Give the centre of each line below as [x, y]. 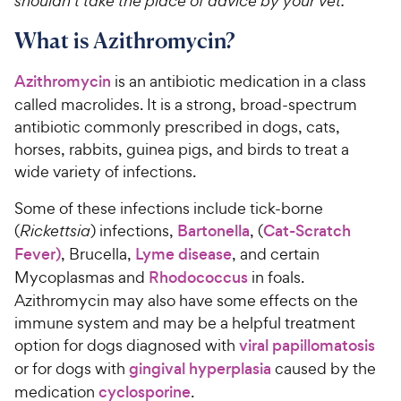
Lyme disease [183, 254]
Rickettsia [55, 230]
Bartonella [213, 230]
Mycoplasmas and [81, 277]
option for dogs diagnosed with [127, 345]
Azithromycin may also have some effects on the [186, 300]
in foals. [276, 277]
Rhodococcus [198, 277]
